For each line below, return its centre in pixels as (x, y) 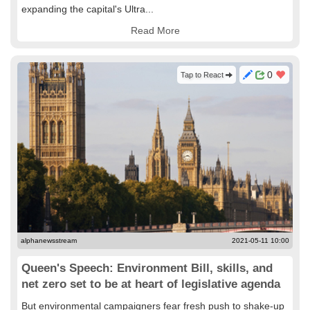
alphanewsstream (49, 240)
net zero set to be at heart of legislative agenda (151, 284)
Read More (155, 30)
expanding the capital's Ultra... (88, 9)
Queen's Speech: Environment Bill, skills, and (147, 268)
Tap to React (203, 75)
